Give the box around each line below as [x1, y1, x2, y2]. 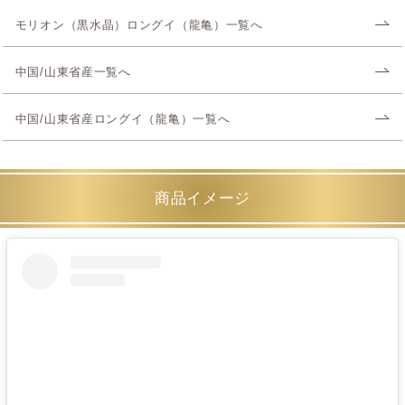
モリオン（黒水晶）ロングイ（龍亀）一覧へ [14, 18, 263, 32]
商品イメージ [154, 189, 251, 207]
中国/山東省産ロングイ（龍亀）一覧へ [14, 112, 231, 126]
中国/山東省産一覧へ [14, 65, 131, 79]
